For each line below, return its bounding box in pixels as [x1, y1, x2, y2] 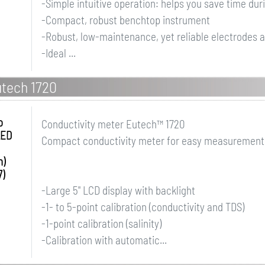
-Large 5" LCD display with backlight [41, 183, 195, 197]
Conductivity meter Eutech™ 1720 [41, 117, 185, 131]
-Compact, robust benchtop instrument [41, 13, 210, 27]
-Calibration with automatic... [41, 233, 167, 247]
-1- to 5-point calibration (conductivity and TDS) [41, 200, 244, 214]
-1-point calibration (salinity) [41, 216, 161, 230]
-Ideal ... [41, 46, 76, 60]
